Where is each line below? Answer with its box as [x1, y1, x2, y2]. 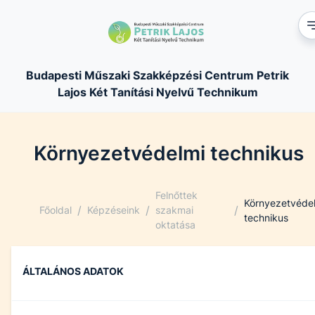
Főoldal [39, 204, 72, 216]
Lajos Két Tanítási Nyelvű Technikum [57, 85, 258, 99]
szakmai [155, 204, 193, 216]
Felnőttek [155, 189, 198, 201]
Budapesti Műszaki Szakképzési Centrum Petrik [26, 68, 289, 82]
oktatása [155, 219, 195, 231]
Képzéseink [87, 204, 140, 216]
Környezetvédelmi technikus [34, 141, 304, 165]
